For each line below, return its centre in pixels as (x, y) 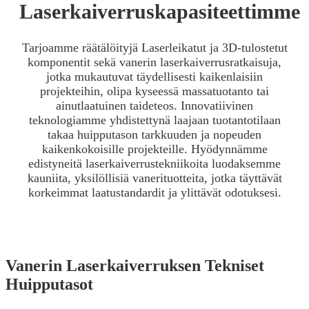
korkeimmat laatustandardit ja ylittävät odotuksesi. (154, 192)
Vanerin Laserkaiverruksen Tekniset (135, 265)
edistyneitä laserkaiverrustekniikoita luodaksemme (154, 163)
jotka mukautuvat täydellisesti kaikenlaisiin (154, 76)
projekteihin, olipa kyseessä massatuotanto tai (154, 91)
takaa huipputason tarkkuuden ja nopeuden (154, 134)
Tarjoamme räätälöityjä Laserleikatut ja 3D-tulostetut (154, 47)
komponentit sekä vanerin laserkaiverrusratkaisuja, (154, 62)
